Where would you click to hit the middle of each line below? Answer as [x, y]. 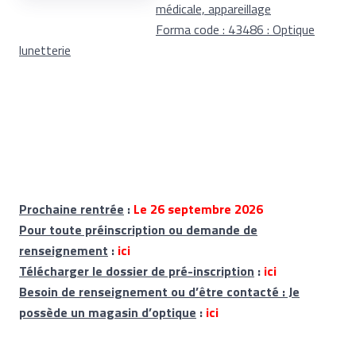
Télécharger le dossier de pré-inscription [137, 271]
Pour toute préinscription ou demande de [138, 230]
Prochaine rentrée [72, 209]
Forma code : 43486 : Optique [235, 29]
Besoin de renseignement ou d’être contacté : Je [159, 292]
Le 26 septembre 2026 [198, 209]
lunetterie [45, 50]
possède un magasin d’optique [108, 312]
